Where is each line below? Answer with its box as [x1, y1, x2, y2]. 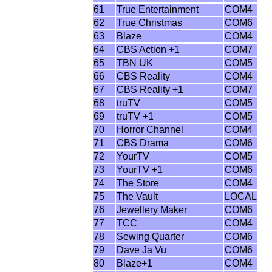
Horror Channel [117, 124, 184, 135]
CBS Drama [117, 138, 169, 148]
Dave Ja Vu [117, 245, 167, 255]
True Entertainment [117, 4, 199, 15]
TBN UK [117, 58, 154, 68]
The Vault [117, 191, 158, 202]
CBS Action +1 [117, 44, 180, 55]
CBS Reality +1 [117, 84, 184, 95]
